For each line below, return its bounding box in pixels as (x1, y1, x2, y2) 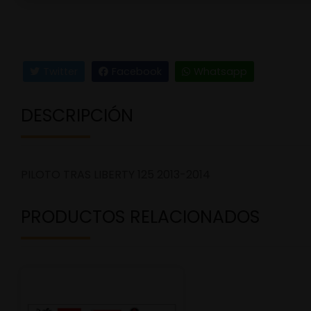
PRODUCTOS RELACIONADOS (21, 205, 260, 229)
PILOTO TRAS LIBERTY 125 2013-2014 (21, 167, 210, 183)
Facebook (111, 65, 162, 78)
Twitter (42, 65, 78, 78)
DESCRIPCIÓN (21, 103, 133, 128)
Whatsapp (194, 65, 248, 78)
